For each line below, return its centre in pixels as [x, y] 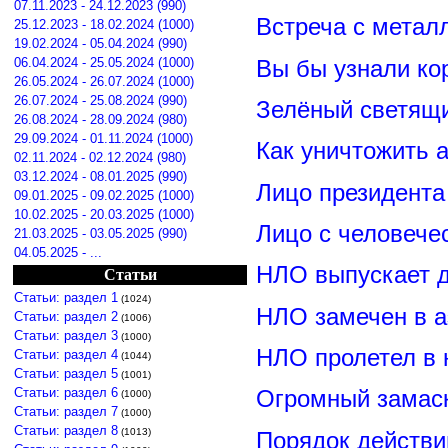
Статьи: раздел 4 [66, 354]
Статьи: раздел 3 [66, 335]
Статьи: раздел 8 [66, 430]
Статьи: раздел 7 [66, 411]
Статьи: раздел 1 [66, 297]
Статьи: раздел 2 [66, 316]
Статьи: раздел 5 [66, 373]
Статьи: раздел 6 [66, 392]
